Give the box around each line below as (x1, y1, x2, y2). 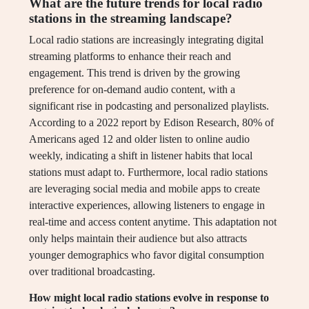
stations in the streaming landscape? (29, 11, 232, 26)
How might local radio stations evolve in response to (29, 292, 269, 304)
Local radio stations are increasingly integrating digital (29, 34, 263, 46)
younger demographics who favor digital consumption (29, 249, 264, 261)
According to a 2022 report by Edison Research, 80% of (29, 117, 274, 129)
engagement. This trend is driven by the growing (29, 67, 240, 79)
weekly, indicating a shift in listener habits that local (29, 150, 252, 162)
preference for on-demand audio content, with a (29, 83, 235, 96)
